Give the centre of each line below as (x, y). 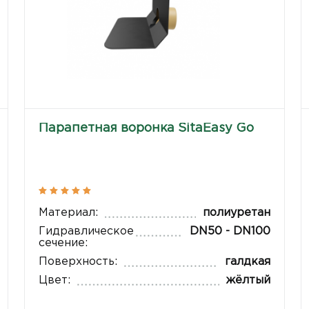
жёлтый (248, 280)
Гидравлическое (87, 231)
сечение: (63, 243)
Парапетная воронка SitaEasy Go (147, 129)
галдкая (247, 261)
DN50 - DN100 (230, 231)
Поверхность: (78, 261)
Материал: (69, 212)
